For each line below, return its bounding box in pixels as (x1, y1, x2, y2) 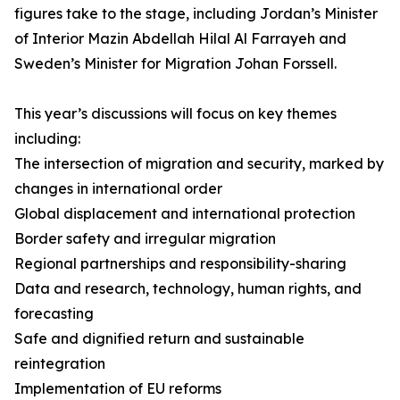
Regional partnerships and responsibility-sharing (14, 254, 346, 272)
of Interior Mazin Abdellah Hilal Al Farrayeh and (14, 29, 346, 47)
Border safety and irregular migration (14, 229, 276, 247)
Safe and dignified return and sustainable (14, 329, 304, 347)
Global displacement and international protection (14, 204, 355, 222)
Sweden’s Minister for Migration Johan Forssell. (14, 54, 337, 72)
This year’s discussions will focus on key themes (14, 104, 337, 122)
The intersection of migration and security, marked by (14, 154, 384, 172)
